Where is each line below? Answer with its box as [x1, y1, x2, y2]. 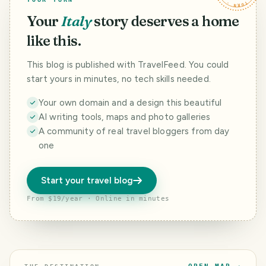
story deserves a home [94, 12, 239, 30]
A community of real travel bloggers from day [39, 125, 230, 137]
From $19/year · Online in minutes [27, 194, 170, 202]
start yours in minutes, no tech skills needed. [27, 73, 211, 84]
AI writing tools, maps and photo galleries [39, 111, 211, 122]
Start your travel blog [41, 175, 133, 186]
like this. [27, 31, 81, 49]
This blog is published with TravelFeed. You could [27, 59, 229, 70]
